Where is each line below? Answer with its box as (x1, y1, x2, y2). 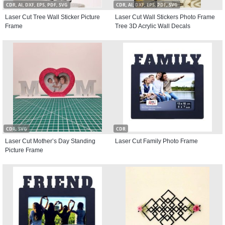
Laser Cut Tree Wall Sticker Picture (5, 14, 100, 21)
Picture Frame (5, 147, 43, 154)
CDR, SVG (6, 126, 27, 132)
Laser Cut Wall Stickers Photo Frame (115, 14, 215, 21)
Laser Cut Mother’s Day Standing (5, 138, 95, 145)
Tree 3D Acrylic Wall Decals (115, 23, 190, 30)
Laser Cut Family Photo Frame (115, 138, 198, 145)
